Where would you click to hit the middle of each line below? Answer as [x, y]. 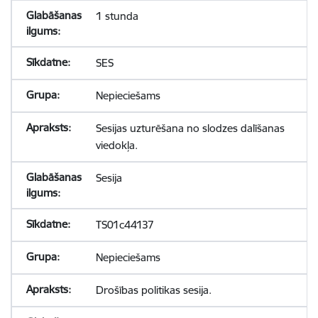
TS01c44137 [125, 225]
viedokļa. [116, 145]
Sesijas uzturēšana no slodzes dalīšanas [190, 128]
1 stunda [117, 16]
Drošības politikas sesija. [153, 290]
